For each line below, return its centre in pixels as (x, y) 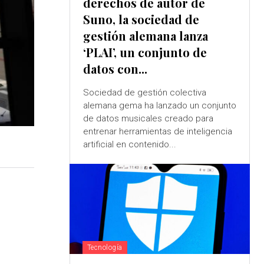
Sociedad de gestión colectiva (144, 93)
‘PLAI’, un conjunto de (145, 52)
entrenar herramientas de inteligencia (157, 132)
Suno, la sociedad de (141, 19)
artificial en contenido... (129, 145)
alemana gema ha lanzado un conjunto (113, 106)
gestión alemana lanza (145, 36)
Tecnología (105, 248)
